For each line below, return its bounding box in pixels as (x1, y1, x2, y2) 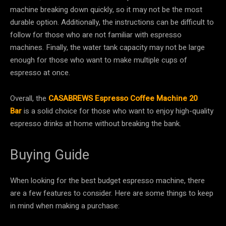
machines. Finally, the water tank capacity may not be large (10, 41, 205, 53)
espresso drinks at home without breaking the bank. (10, 118, 181, 129)
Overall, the (10, 92, 48, 104)
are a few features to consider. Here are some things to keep (10, 187, 213, 199)
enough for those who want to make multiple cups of (10, 54, 187, 66)
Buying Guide (10, 146, 89, 163)
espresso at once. (10, 67, 70, 78)
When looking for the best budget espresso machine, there (10, 175, 205, 186)
